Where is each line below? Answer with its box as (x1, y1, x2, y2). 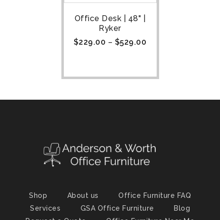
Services (30, 204, 60, 212)
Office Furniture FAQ (118, 192, 191, 199)
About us (67, 192, 99, 199)
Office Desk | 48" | (74, 14, 146, 23)
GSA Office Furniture (80, 204, 154, 212)
